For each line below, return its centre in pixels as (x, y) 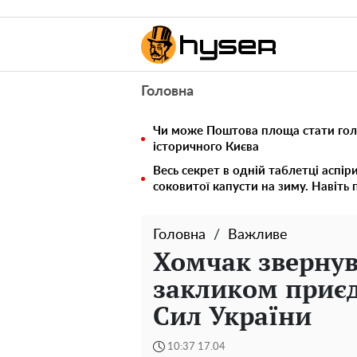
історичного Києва (206, 147)
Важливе (258, 235)
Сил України (232, 316)
